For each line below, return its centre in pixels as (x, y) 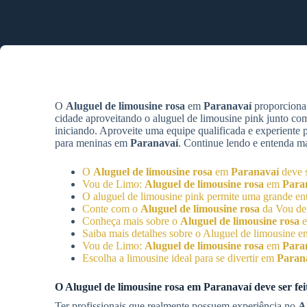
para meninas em (93, 143)
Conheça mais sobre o (131, 221)
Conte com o (111, 209)
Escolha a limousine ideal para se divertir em (180, 258)
